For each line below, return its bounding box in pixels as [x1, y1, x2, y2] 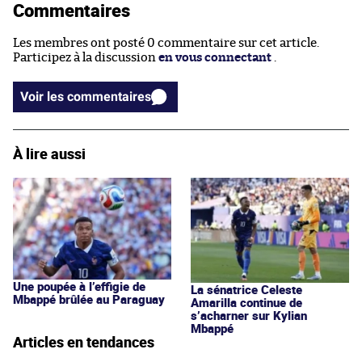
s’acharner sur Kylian [191, 306, 307, 323]
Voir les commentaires [67, 88, 151, 104]
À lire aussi [13, 143, 86, 163]
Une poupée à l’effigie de [13, 278, 145, 295]
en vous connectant [158, 51, 271, 64]
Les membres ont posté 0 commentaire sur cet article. [13, 36, 319, 49]
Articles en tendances [13, 331, 154, 351]
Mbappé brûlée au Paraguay [13, 291, 165, 308]
